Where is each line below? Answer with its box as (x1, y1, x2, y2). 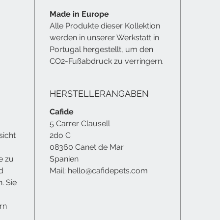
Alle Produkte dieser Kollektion (50, 21, 160, 30)
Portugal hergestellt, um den (50, 44, 153, 54)
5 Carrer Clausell (50, 118, 110, 128)
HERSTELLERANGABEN (50, 88, 149, 99)
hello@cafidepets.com (68, 165, 148, 175)
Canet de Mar (73, 142, 124, 152)
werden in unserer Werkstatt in (50, 32, 159, 42)
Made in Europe (50, 9, 109, 19)
